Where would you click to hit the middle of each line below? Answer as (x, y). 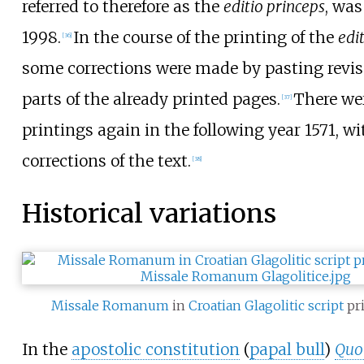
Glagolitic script (295, 305)
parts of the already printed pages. (151, 99)
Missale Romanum (110, 305)
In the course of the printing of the (205, 37)
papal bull (286, 350)
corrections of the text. (106, 160)
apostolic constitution (155, 350)
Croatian (215, 305)
